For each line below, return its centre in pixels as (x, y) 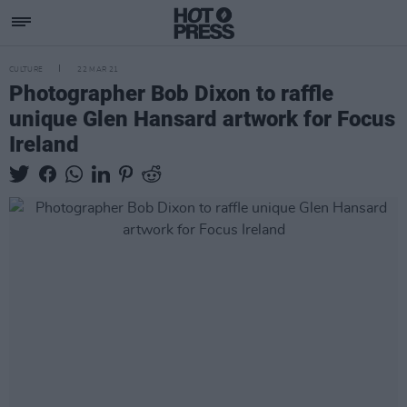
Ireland (44, 144)
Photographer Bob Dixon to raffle (171, 94)
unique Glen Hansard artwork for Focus (202, 119)
